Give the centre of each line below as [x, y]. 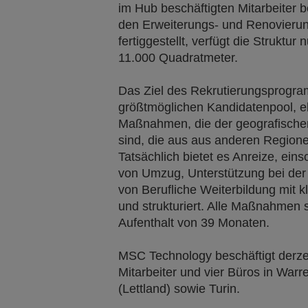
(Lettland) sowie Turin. [179, 289]
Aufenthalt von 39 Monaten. [194, 223]
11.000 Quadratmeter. [178, 58]
